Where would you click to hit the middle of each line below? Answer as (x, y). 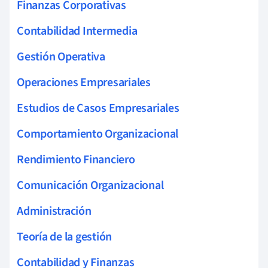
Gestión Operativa (61, 57)
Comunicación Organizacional (90, 185)
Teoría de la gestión (65, 237)
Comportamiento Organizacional (98, 134)
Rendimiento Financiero (76, 159)
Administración (54, 211)
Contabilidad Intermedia (77, 31)
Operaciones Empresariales (84, 82)
